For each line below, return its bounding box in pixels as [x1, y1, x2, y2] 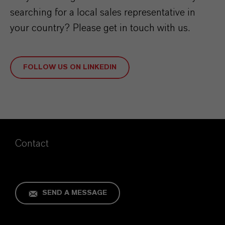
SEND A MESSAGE [42, 189, 107, 197]
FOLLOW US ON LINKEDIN [23, 64, 117, 71]
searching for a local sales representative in [10, 8, 195, 18]
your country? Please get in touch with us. [10, 23, 192, 34]
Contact [15, 139, 49, 149]
